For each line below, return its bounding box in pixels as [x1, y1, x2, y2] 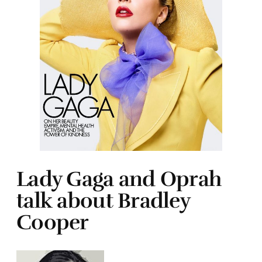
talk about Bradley [16, 187, 190, 213]
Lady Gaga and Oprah [16, 166, 222, 192]
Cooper [16, 209, 89, 235]
